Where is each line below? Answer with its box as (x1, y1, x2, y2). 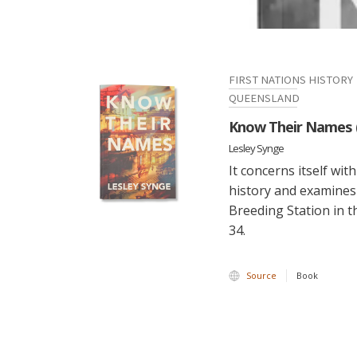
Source (246, 269, 277, 281)
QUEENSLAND (229, 90, 300, 105)
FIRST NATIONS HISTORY (229, 72, 353, 87)
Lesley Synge (229, 141, 284, 155)
